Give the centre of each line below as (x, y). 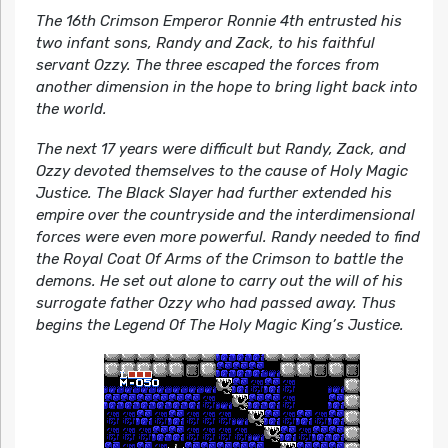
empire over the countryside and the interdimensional (225, 214)
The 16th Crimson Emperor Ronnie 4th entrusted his (218, 20)
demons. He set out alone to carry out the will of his (219, 280)
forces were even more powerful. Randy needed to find (227, 236)
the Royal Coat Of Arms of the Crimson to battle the (219, 258)
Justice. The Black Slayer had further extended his (213, 192)
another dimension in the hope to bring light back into (226, 86)
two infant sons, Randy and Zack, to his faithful (205, 42)
